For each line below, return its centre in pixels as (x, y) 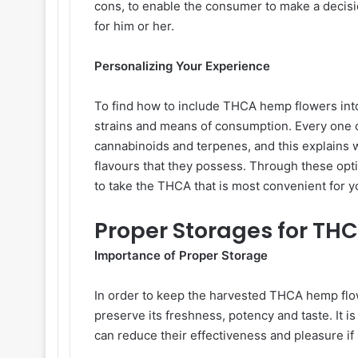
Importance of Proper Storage (183, 255)
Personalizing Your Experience (184, 66)
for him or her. (136, 26)
